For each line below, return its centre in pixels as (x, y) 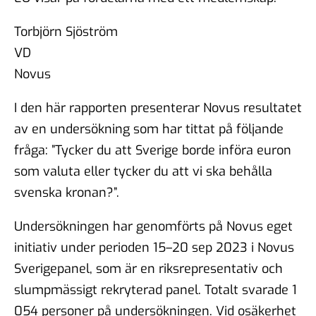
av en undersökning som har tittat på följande (149, 129)
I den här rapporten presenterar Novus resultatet (158, 108)
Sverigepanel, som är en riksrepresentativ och (148, 268)
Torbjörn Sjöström (66, 31)
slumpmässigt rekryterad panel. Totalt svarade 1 (156, 290)
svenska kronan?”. (67, 192)
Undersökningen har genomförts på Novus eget (153, 226)
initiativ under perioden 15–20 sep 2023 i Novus (154, 247)
